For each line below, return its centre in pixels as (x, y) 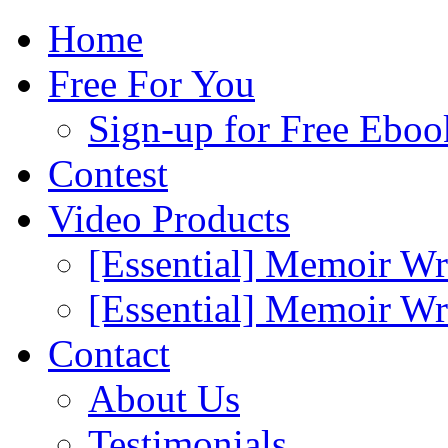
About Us (164, 398)
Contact (109, 353)
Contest (108, 173)
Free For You (151, 83)
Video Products (169, 218)
